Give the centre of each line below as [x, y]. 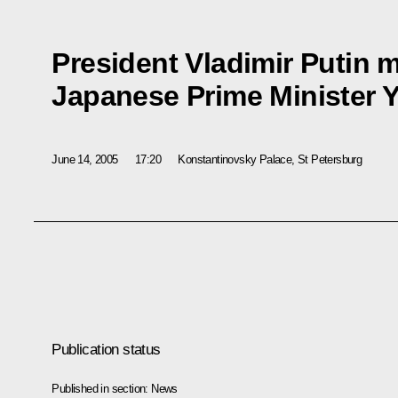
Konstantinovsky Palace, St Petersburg [270, 159]
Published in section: [102, 388]
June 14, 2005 [85, 159]
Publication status [106, 349]
